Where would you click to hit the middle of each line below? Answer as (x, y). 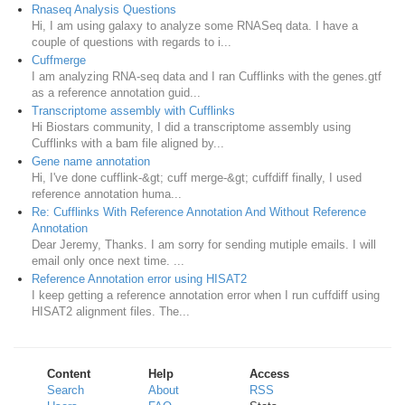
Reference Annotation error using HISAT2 (139, 278)
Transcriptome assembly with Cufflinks (133, 110)
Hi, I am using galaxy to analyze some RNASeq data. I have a (195, 25)
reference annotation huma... (107, 193)
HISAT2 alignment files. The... (111, 311)
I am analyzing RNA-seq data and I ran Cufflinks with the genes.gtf (207, 76)
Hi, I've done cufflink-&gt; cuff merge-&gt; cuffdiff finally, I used (197, 177)
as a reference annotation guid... (116, 92)
